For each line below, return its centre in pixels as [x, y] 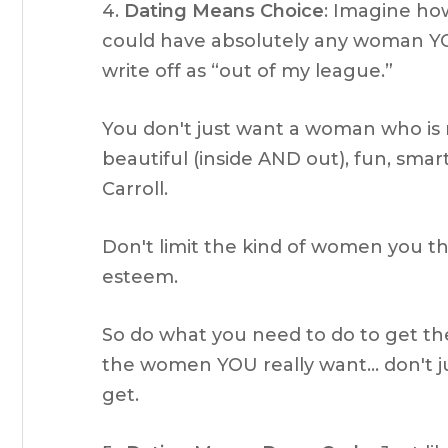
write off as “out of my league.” [247, 71]
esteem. [140, 277]
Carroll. [135, 189]
